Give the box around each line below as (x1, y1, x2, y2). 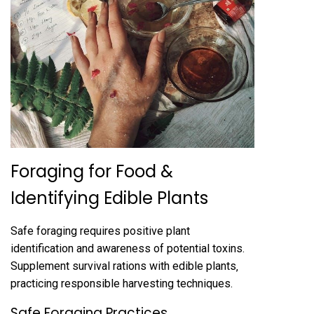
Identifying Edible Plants (11, 186, 208, 210)
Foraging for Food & (11, 160, 173, 184)
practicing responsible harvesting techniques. (11, 277, 233, 291)
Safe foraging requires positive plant (11, 224, 190, 238)
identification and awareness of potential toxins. (11, 242, 245, 256)
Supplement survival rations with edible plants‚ (11, 259, 238, 273)
